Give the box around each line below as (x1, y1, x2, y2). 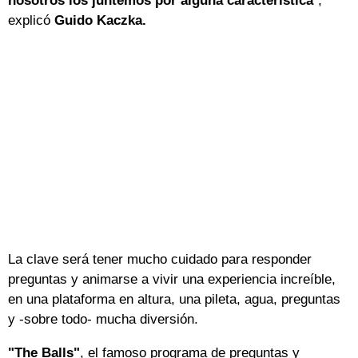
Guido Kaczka (54, 12, 142, 28)
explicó (8, 12, 54, 28)
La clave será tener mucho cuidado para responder (8, 252, 312, 268)
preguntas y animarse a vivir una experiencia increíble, (8, 272, 336, 288)
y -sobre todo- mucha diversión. (8, 312, 198, 328)
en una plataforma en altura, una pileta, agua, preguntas (8, 292, 340, 308)
